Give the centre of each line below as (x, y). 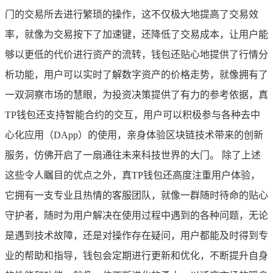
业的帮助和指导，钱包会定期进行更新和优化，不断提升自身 (136, 255)
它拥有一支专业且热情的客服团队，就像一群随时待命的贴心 (136, 195)
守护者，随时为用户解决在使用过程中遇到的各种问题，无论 (136, 215)
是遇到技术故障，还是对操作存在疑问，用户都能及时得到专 (136, 235)
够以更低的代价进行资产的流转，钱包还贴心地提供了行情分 (136, 54)
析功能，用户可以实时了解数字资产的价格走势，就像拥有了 (136, 74)
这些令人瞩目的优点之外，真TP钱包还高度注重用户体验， (133, 175)
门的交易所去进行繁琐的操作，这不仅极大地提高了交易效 (132, 14)
